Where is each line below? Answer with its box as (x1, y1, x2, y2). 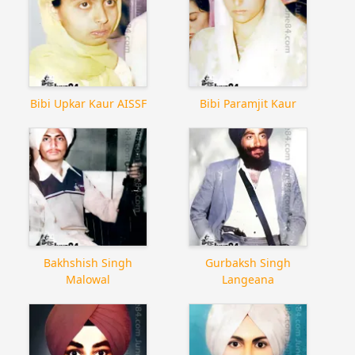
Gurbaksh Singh (204, 254, 291, 270)
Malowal (66, 271, 111, 287)
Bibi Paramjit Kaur (199, 95, 296, 111)
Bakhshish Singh (44, 254, 133, 270)
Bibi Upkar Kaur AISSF (29, 95, 147, 111)
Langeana (221, 271, 274, 287)
